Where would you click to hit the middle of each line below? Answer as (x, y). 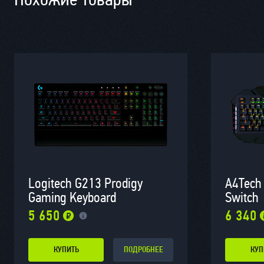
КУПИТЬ (66, 250)
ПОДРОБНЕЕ (143, 250)
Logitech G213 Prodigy (85, 184)
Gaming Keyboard (72, 198)
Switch (242, 198)
